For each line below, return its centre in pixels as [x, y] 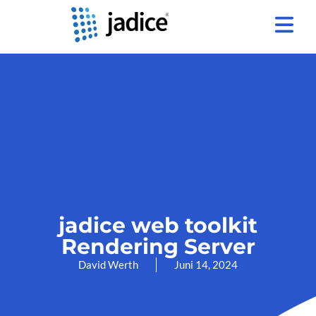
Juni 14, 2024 [206, 265]
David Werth [108, 265]
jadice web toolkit [158, 226]
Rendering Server [158, 247]
